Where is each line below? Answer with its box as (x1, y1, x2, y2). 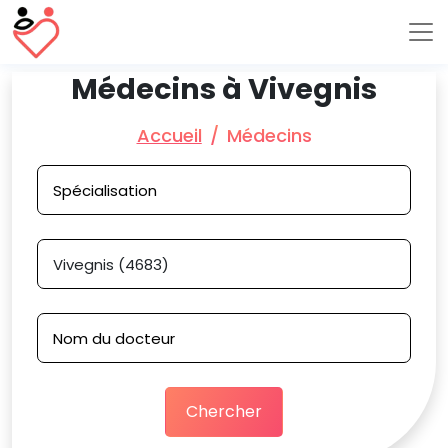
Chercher (186, 400, 262, 423)
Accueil (136, 123, 202, 148)
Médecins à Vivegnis (71, 69, 377, 109)
